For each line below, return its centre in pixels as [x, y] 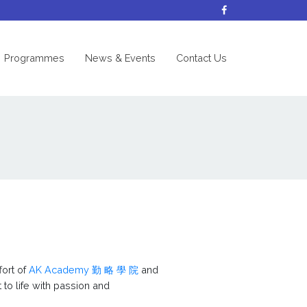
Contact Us [201, 58]
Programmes [34, 58]
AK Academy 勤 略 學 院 [84, 269]
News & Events [120, 58]
